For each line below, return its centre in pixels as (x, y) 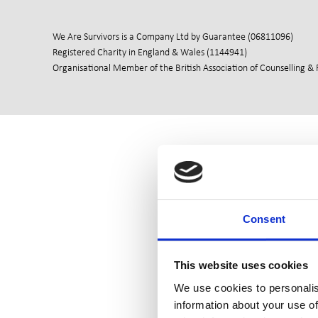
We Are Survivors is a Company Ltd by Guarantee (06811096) (173, 37)
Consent (264, 219)
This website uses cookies (241, 265)
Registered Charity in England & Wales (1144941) (150, 52)
